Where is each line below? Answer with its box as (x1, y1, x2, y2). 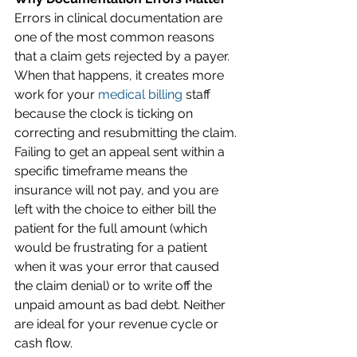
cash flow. (14, 335, 76, 351)
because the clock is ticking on (14, 105, 196, 121)
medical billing (98, 86, 182, 102)
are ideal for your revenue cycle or (14, 316, 222, 331)
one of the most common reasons (14, 29, 218, 45)
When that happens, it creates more (14, 67, 227, 83)
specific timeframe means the (14, 163, 190, 178)
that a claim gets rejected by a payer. (14, 48, 233, 64)
